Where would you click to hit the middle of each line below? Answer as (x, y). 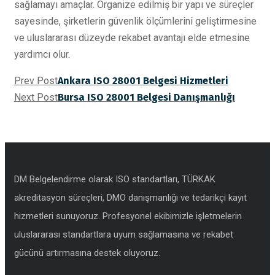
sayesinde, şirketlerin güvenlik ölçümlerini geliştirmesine (135, 21)
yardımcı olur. (42, 54)
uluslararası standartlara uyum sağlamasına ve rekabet (124, 234)
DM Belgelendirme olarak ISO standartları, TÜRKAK (115, 179)
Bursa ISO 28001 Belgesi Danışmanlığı (146, 97)
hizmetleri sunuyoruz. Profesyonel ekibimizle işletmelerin (128, 216)
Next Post (36, 97)
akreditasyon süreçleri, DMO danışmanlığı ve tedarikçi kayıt (130, 197)
